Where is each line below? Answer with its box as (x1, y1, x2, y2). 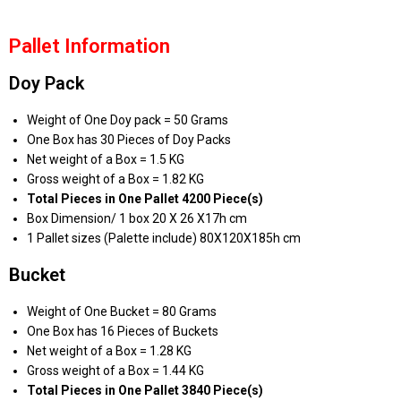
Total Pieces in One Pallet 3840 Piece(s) (27, 383, 263, 398)
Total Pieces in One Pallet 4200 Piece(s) (27, 192, 263, 207)
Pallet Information (9, 35, 170, 58)
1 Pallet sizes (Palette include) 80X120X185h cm (27, 231, 301, 246)
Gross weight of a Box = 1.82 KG (27, 172, 204, 187)
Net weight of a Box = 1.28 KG (27, 344, 192, 359)
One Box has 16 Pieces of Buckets (27, 324, 218, 339)
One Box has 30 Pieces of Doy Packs (27, 132, 231, 148)
